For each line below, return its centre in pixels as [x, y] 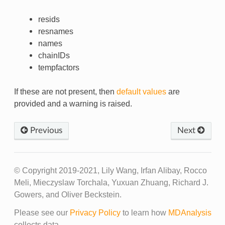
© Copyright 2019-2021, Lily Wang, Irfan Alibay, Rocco [110, 171]
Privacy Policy [95, 213]
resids [49, 20]
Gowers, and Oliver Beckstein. [68, 195]
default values [141, 92]
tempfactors [59, 68]
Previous [45, 131]
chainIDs [54, 56]
